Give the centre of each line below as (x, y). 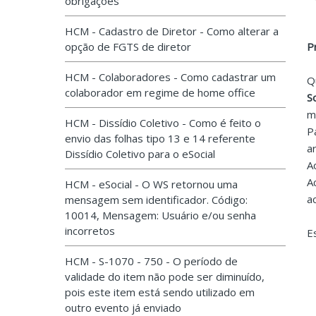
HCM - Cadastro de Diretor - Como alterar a (172, 31)
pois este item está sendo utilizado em (160, 292)
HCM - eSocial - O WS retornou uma (151, 184)
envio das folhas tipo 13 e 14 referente (160, 138)
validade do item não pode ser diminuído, (165, 276)
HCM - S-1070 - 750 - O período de (151, 261)
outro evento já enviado (123, 308)
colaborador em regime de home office (160, 92)
